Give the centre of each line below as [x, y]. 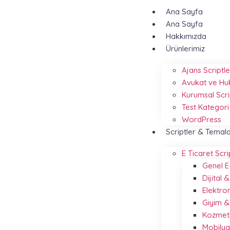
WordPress [202, 119]
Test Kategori [205, 107]
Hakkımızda [186, 36]
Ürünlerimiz [185, 49]
